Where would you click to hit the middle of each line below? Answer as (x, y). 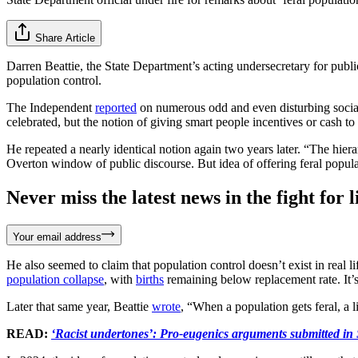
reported (116, 107)
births (150, 279)
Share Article (65, 38)
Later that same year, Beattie (79, 306)
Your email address (57, 237)
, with (120, 279)
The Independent (51, 107)
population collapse (55, 279)
